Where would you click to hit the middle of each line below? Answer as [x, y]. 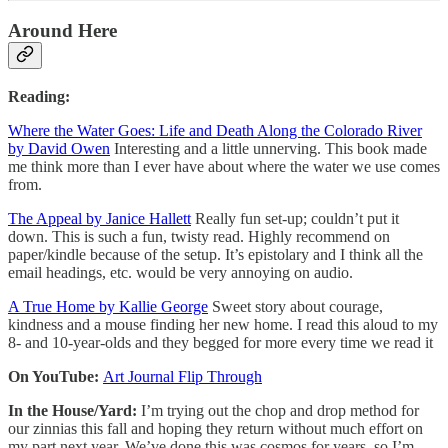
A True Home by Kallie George [108, 306]
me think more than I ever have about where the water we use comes [224, 166]
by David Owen [59, 148]
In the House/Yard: [74, 410]
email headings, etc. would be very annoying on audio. [180, 272]
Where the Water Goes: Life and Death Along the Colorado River [215, 130]
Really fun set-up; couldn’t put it [295, 218]
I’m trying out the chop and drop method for [280, 410]
